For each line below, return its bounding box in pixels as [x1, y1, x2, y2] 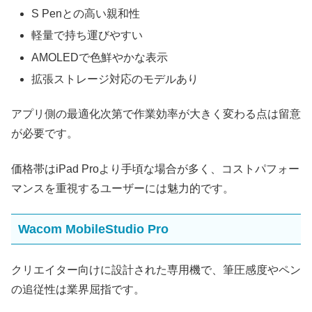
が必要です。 [11, 127, 78, 140]
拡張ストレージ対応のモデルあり [31, 72, 199, 85]
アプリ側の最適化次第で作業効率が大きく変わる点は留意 [11, 108, 301, 120]
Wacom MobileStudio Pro [18, 221, 169, 236]
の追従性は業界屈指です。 [11, 283, 145, 295]
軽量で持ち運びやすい [31, 29, 143, 42]
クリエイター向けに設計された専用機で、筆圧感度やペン [11, 263, 301, 276]
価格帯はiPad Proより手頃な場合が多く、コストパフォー [11, 162, 299, 175]
